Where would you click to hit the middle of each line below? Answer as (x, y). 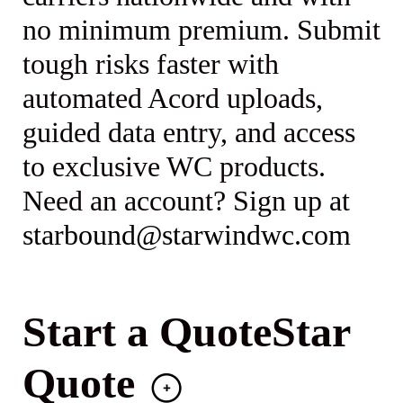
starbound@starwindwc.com (187, 235)
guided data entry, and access (189, 133)
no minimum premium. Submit (202, 30)
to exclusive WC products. (175, 167)
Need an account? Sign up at (187, 201)
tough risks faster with (151, 64)
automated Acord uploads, (173, 99)
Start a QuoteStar (187, 331)
